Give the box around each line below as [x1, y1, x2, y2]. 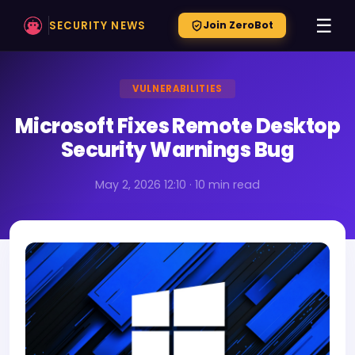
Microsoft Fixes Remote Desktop [14, 112, 341, 140]
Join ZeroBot [202, 18, 273, 32]
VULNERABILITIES [132, 82, 223, 95]
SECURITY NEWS [49, 17, 146, 33]
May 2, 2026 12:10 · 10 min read [95, 177, 260, 193]
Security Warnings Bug [60, 136, 295, 164]
